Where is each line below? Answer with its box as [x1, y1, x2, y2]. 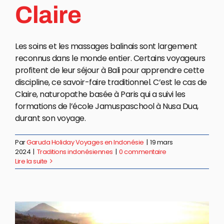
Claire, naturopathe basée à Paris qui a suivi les [15, 88, 185, 100]
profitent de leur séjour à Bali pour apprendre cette [15, 64, 204, 76]
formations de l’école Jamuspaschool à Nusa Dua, [15, 100, 198, 112]
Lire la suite [15, 156, 47, 166]
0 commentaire [119, 146, 166, 156]
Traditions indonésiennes [36, 146, 113, 156]
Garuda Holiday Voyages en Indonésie [26, 137, 144, 147]
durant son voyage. [15, 112, 85, 124]
